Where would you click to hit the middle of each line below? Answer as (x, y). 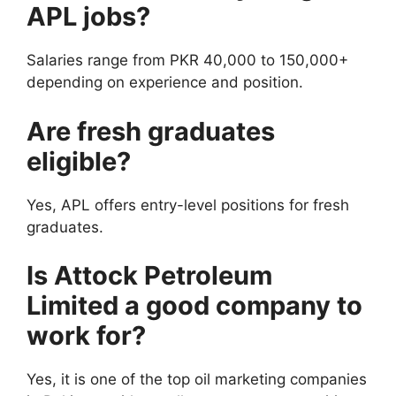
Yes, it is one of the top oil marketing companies (197, 380)
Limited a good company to (194, 306)
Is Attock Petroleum (149, 276)
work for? (86, 336)
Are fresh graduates (151, 131)
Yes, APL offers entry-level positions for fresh (188, 205)
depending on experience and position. (165, 83)
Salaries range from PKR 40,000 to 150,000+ (187, 61)
